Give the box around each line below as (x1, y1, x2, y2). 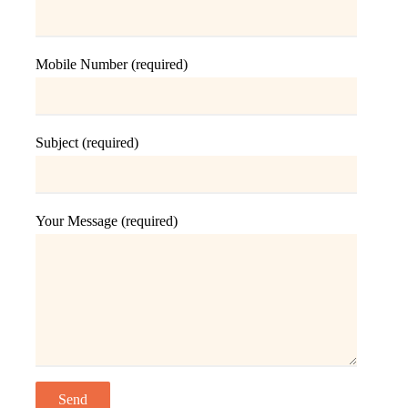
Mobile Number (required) (35, 56, 188, 72)
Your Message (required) (35, 212, 178, 229)
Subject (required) (35, 134, 138, 150)
